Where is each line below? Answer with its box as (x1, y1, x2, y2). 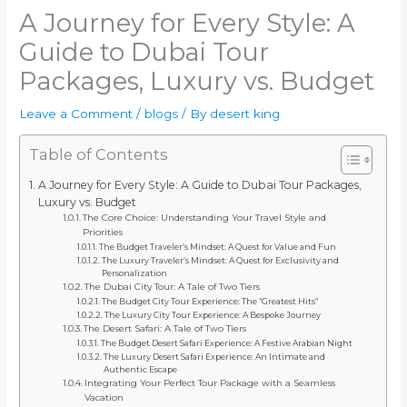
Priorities (83, 226, 124, 239)
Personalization (101, 268, 167, 279)
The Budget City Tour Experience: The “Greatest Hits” (101, 296, 318, 307)
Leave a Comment (19, 105, 134, 121)
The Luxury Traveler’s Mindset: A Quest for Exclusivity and (101, 255, 339, 266)
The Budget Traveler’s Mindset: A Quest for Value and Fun (98, 242, 336, 253)
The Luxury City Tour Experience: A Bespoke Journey (104, 310, 321, 321)
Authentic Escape (103, 364, 177, 375)
